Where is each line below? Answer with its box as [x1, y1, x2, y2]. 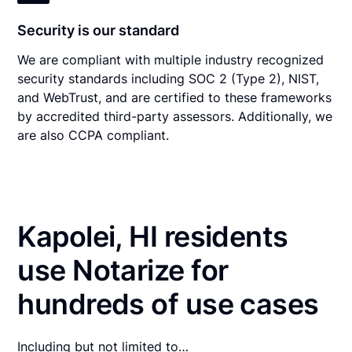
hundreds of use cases [17, 286, 319, 321]
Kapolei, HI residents [17, 218, 288, 254]
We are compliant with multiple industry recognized [17, 51, 324, 68]
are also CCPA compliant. [17, 126, 170, 143]
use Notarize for [17, 252, 229, 288]
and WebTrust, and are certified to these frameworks [17, 89, 332, 105]
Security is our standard [17, 21, 180, 38]
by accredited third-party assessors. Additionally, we [17, 108, 333, 124]
